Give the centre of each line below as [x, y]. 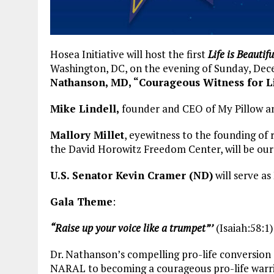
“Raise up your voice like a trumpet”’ [132, 228]
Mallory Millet [87, 135]
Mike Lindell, [85, 108]
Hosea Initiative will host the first [129, 54]
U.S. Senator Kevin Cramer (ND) [131, 175]
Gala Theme [81, 201]
